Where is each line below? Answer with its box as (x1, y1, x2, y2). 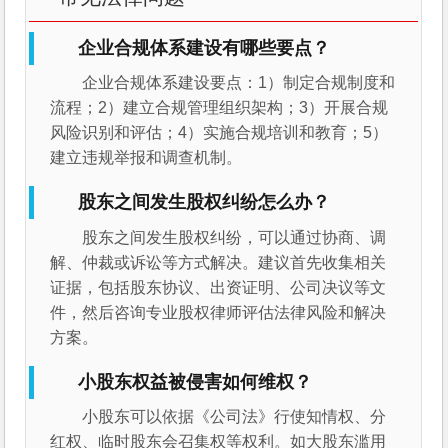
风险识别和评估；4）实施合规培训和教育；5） (50, 124, 389, 142)
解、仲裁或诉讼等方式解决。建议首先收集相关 (50, 253, 387, 271)
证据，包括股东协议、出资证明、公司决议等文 (50, 278, 387, 296)
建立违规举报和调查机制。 (50, 149, 243, 167)
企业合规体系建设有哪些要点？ (78, 38, 331, 59)
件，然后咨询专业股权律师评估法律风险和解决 (50, 303, 387, 321)
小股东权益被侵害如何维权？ (78, 371, 313, 392)
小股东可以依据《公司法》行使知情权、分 (82, 407, 387, 425)
